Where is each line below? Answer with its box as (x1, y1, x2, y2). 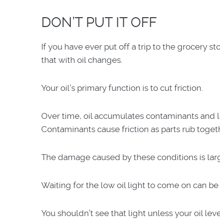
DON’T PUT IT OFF (41, 14, 157, 30)
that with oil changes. (41, 55, 122, 65)
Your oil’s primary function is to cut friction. (41, 83, 203, 93)
